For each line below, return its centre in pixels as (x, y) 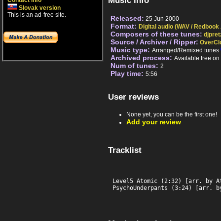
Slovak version (39, 8)
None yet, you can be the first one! (172, 114)
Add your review (154, 122)
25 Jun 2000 (162, 19)
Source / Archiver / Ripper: (154, 42)
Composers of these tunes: (156, 34)
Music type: (131, 50)
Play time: (128, 74)
